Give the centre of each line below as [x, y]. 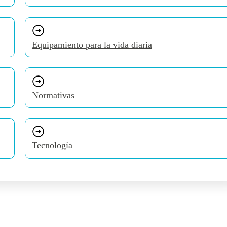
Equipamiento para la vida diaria [92, 45]
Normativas [53, 95]
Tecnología [52, 146]
